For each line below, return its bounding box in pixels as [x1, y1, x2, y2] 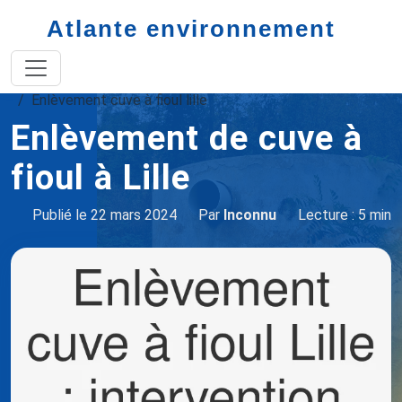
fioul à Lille [11, 157, 190, 197]
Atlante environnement [39, 16, 336, 41]
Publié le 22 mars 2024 [32, 206, 177, 223]
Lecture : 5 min [298, 206, 391, 223]
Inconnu [223, 206, 276, 223]
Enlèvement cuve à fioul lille [31, 92, 207, 109]
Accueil [11, 70, 57, 87]
